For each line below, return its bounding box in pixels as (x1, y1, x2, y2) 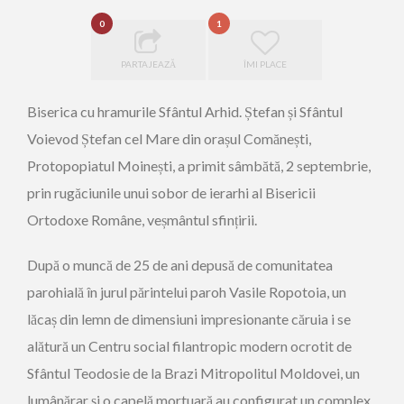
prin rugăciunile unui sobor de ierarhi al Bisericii (27, 184, 316, 201)
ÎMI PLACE (243, 59, 287, 69)
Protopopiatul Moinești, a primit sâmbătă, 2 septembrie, (27, 157, 371, 174)
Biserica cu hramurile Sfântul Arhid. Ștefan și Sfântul (27, 103, 343, 120)
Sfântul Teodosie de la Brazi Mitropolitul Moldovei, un (27, 364, 360, 381)
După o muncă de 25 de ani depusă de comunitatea (27, 256, 333, 273)
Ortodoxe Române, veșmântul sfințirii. (27, 211, 257, 228)
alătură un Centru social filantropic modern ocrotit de (27, 337, 352, 354)
